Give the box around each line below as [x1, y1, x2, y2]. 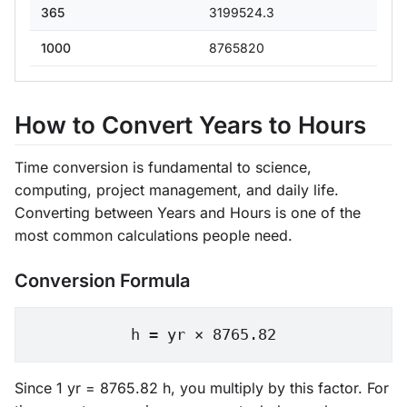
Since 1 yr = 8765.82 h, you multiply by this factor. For [15, 379, 389, 397]
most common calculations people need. [15, 226, 293, 244]
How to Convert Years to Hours [15, 111, 366, 139]
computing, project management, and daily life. [15, 181, 339, 199]
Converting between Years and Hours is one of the [15, 203, 361, 222]
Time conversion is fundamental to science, [15, 158, 312, 176]
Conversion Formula [15, 270, 190, 292]
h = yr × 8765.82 [131, 325, 276, 343]
